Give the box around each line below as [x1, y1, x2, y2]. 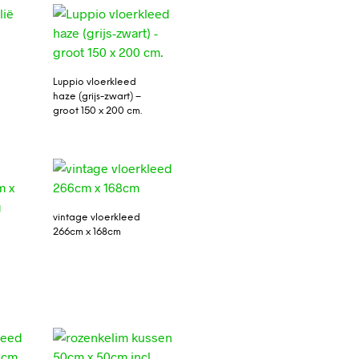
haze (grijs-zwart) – [52, 91, 141, 102]
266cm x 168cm [52, 227, 121, 238]
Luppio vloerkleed [52, 76, 136, 87]
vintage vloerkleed [52, 212, 140, 224]
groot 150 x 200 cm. [52, 105, 142, 116]
